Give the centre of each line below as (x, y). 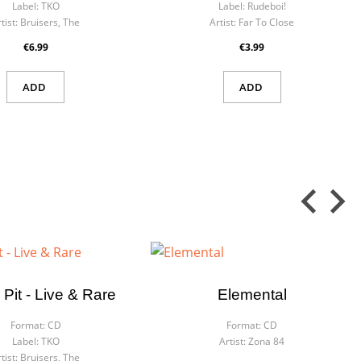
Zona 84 (267, 341)
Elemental (252, 295)
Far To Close (267, 22)
